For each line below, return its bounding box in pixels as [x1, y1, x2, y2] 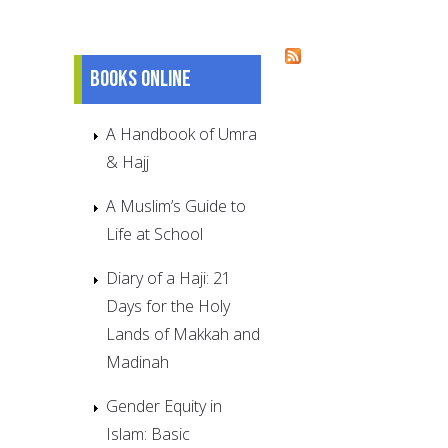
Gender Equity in [106, 394, 222, 417]
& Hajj [106, 150, 149, 173]
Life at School [106, 222, 203, 245]
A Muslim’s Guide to [106, 194, 246, 217]
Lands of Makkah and [106, 322, 260, 345]
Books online [90, 64, 191, 93]
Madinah [106, 350, 169, 373]
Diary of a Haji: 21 [106, 266, 231, 289]
